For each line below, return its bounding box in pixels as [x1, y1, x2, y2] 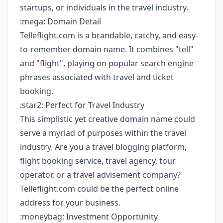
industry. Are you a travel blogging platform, [20, 141, 187, 152]
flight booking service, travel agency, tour [20, 155, 176, 166]
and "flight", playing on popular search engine [20, 58, 194, 69]
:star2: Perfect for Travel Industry [20, 100, 144, 111]
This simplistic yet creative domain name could [20, 113, 195, 124]
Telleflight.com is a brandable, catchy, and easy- [20, 30, 198, 41]
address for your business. [20, 197, 120, 208]
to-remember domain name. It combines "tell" [20, 44, 194, 55]
